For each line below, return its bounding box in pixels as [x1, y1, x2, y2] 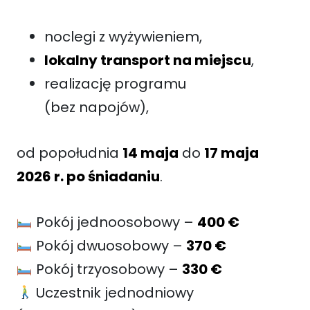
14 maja [122, 143, 179, 163]
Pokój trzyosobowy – [32, 259, 182, 279]
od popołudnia [17, 143, 122, 163]
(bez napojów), [44, 97, 149, 117]
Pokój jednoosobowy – [32, 212, 197, 232]
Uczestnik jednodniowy [32, 282, 194, 302]
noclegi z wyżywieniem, [44, 26, 202, 46]
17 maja [204, 143, 259, 163]
